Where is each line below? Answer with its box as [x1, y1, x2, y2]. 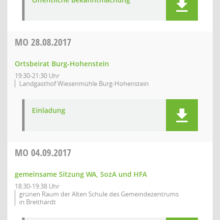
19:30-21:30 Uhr [15, 71, 59, 80]
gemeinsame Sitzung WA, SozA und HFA [15, 169, 147, 179]
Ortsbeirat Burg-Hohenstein [15, 59, 109, 68]
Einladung [32, 106, 65, 115]
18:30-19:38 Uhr [15, 182, 59, 191]
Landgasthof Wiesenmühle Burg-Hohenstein [19, 79, 149, 88]
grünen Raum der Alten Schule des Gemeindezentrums [19, 190, 179, 198]
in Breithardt [19, 197, 56, 206]
